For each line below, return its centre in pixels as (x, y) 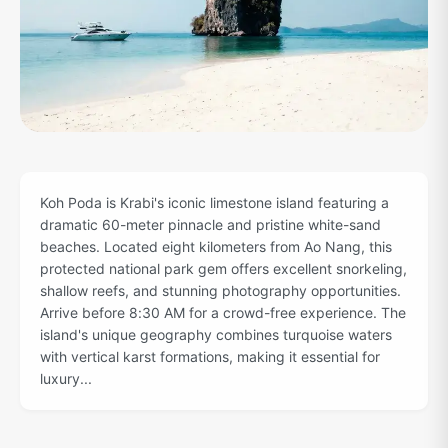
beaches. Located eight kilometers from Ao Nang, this (216, 247)
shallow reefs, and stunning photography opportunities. (220, 291)
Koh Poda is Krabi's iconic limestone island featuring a (214, 203)
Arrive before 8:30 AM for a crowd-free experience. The (223, 313)
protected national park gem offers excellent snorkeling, (223, 269)
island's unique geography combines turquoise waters (216, 335)
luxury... (66, 379)
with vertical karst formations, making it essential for (210, 357)
